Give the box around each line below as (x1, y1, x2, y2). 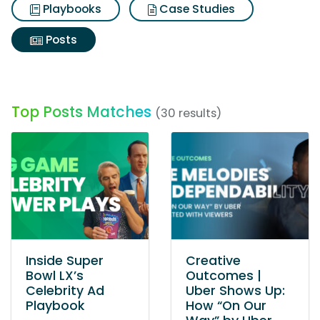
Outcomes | (186, 267, 261, 284)
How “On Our (186, 297, 266, 314)
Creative (186, 252, 241, 269)
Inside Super (26, 252, 104, 269)
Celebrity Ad (26, 282, 104, 299)
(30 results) (155, 105, 221, 121)
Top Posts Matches (11, 101, 151, 122)
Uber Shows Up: (186, 282, 285, 299)
